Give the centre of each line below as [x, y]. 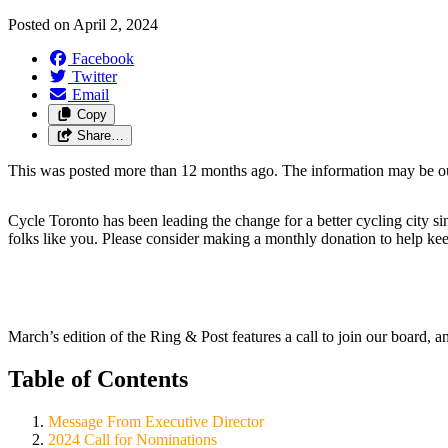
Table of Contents [98, 378]
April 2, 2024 [115, 24]
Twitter [94, 76]
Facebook [103, 58]
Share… [100, 135]
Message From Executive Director [156, 421]
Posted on [40, 24]
